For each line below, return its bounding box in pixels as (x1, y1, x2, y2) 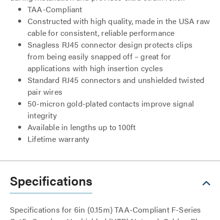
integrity (27, 110, 57, 121)
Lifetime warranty (27, 133, 90, 144)
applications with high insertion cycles (27, 62, 163, 74)
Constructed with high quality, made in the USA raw (27, 15, 210, 27)
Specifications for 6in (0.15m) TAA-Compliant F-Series (10, 204, 201, 215)
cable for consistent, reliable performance (27, 27, 175, 38)
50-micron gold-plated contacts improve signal (27, 98, 194, 109)
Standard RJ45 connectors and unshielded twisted (27, 74, 205, 85)
